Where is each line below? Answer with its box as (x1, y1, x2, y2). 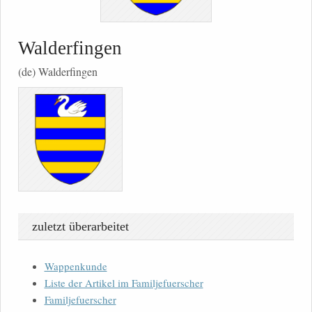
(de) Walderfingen (18, 64, 97, 79)
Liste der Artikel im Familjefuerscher (44, 276, 203, 290)
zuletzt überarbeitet (32, 219, 129, 234)
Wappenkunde (44, 259, 107, 274)
